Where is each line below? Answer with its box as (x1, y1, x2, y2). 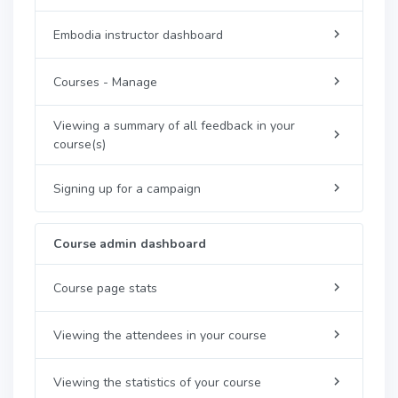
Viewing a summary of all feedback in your (53, 117, 295, 134)
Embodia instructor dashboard (53, 26, 223, 44)
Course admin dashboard (53, 235, 206, 252)
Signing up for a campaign (53, 179, 201, 197)
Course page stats (53, 279, 157, 297)
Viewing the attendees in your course (53, 326, 267, 344)
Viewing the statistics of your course (53, 373, 261, 391)
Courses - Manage (53, 73, 157, 91)
